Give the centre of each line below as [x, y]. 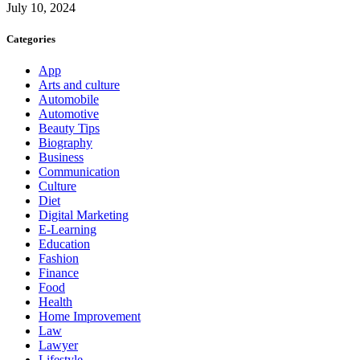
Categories [31, 39]
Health [55, 302]
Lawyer [58, 346]
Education [64, 244]
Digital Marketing [84, 215]
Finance [59, 273]
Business [61, 157]
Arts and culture [79, 85]
